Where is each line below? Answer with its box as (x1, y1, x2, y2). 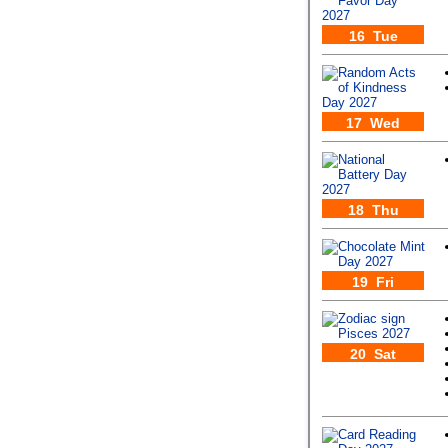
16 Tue (348, 28, 398, 44)
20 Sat (350, 346, 396, 362)
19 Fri (352, 274, 394, 290)
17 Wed (346, 115, 400, 131)
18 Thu (347, 202, 399, 218)
